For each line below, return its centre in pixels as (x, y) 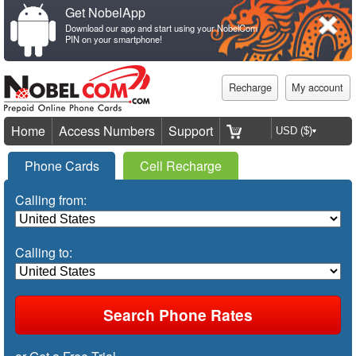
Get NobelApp (105, 12)
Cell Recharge (180, 165)
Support (191, 130)
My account (318, 87)
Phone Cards (62, 165)
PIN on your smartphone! (113, 39)
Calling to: (43, 252)
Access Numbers (107, 130)
